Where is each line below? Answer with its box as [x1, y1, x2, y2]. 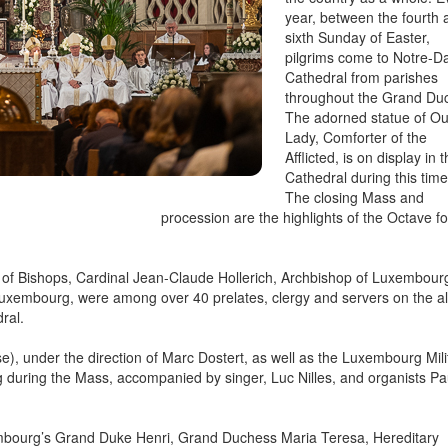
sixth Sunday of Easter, [285, 27, 431, 48]
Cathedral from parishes [285, 67, 439, 88]
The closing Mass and [285, 187, 425, 208]
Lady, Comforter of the [285, 127, 428, 148]
